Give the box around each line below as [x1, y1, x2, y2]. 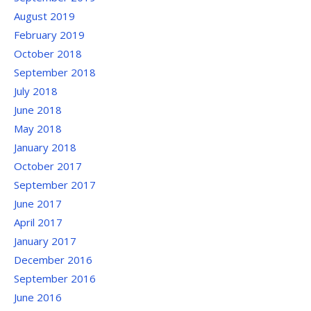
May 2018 [14, 121, 62, 135]
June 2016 [14, 290, 62, 304]
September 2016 [14, 271, 96, 285]
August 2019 [14, 9, 75, 23]
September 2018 [14, 65, 96, 79]
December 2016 [14, 253, 92, 267]
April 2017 [14, 215, 62, 229]
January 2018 [14, 140, 76, 154]
